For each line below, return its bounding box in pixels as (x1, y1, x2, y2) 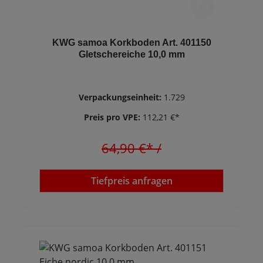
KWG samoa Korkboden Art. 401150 (52, 38, 211, 48)
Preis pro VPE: (83, 112, 143, 123)
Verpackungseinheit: (78, 92, 164, 103)
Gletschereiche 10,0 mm (78, 49, 185, 59)
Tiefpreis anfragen (90, 174, 173, 187)
